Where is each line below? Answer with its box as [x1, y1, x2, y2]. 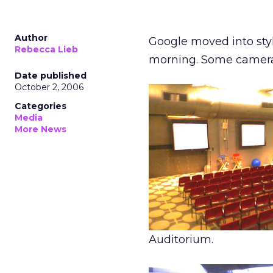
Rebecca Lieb [15, 44, 78, 55]
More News [15, 124, 66, 135]
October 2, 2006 [15, 82, 83, 93]
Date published [15, 70, 87, 81]
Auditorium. [149, 233, 213, 246]
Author [15, 32, 48, 43]
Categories [15, 101, 66, 112]
